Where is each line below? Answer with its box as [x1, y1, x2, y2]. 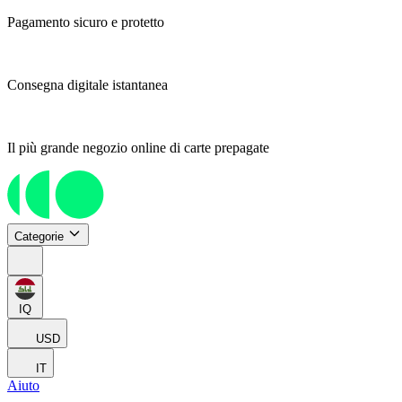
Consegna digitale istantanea [7, 77, 168, 92]
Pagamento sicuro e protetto [7, 14, 164, 30]
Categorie [14, 230, 64, 244]
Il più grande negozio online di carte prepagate [7, 140, 269, 155]
